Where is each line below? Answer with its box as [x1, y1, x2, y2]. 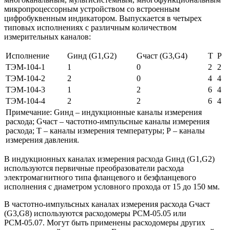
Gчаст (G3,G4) [137, 51, 187, 61]
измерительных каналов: [4, 32, 91, 42]
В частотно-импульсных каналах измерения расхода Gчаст [4, 200, 210, 209]
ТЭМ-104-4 [6, 97, 45, 106]
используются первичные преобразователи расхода [4, 164, 184, 173]
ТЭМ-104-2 [6, 74, 45, 83]
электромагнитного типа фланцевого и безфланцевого [4, 173, 196, 182]
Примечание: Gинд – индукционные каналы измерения [6, 108, 202, 117]
